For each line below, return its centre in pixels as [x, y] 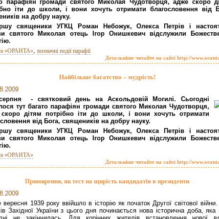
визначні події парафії [64, 51]
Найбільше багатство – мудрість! [107, 77]
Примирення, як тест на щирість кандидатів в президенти [107, 181]
